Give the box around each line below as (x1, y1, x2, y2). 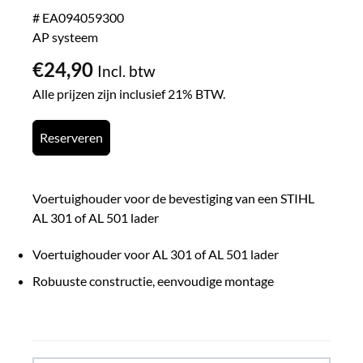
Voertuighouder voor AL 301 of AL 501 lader (32, 246, 279, 262)
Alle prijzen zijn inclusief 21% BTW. (32, 86, 225, 101)
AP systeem (32, 29, 98, 45)
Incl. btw (97, 62, 156, 80)
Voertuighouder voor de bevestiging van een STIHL (32, 190, 314, 206)
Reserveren (40, 130, 103, 145)
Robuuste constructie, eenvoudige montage (32, 273, 274, 289)
